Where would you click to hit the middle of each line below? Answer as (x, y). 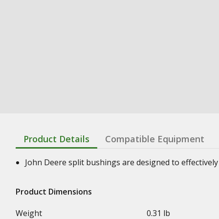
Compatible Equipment (155, 139)
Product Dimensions (54, 191)
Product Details (56, 139)
